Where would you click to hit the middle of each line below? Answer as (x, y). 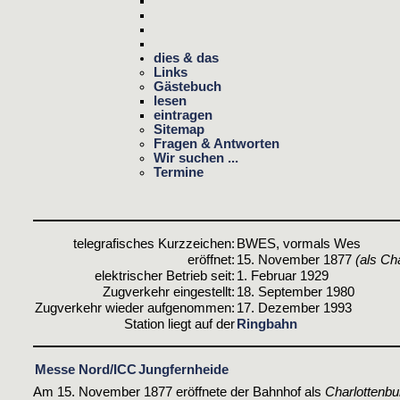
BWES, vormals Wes (299, 243)
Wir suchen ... (196, 158)
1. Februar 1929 (283, 275)
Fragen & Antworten (217, 143)
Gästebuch (187, 86)
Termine (179, 172)
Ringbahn (267, 324)
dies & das (186, 58)
